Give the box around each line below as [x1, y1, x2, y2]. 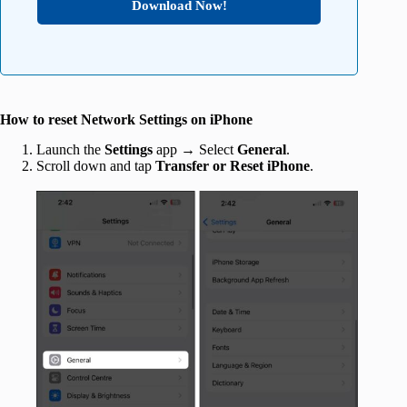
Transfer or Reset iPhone [155, 158, 310, 174]
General [237, 142, 286, 158]
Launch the [36, 142, 104, 158]
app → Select [156, 142, 237, 158]
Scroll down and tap [36, 158, 155, 174]
